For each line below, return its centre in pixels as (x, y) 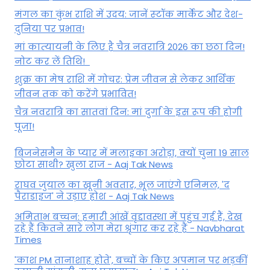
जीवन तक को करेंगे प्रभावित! (75, 93)
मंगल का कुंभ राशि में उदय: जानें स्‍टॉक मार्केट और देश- (129, 14)
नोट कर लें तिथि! (52, 61)
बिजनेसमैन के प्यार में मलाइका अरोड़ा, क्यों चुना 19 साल (132, 153)
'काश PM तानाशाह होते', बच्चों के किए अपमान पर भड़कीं (131, 260)
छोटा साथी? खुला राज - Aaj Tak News (94, 165)
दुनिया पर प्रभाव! (49, 28)
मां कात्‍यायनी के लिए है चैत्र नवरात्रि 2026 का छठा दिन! (130, 46)
